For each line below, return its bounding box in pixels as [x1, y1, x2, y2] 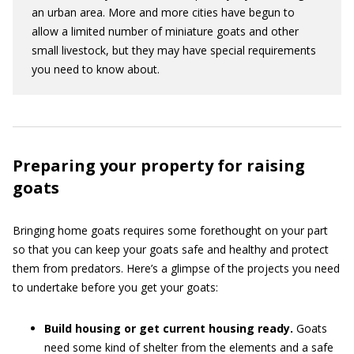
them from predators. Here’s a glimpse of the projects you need [13, 260, 340, 276]
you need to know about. [32, 61, 160, 77]
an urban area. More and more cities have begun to [32, 4, 295, 20]
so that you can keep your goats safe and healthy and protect [13, 241, 329, 257]
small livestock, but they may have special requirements [32, 42, 316, 58]
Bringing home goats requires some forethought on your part [13, 222, 328, 238]
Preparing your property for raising [13, 154, 305, 176]
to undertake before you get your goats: [13, 279, 218, 295]
